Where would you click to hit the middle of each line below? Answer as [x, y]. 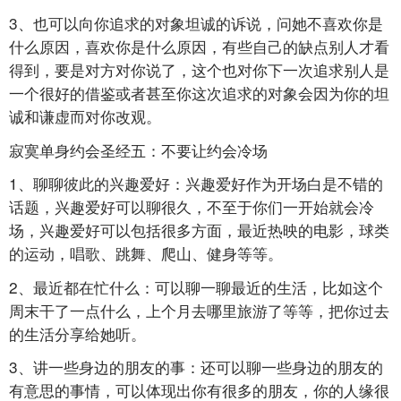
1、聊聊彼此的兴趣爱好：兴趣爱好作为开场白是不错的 [196, 183]
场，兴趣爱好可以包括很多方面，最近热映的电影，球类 [199, 230]
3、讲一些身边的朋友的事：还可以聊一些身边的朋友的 [196, 367]
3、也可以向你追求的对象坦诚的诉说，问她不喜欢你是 [196, 23]
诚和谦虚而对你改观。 [85, 116]
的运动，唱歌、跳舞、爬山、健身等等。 [146, 253]
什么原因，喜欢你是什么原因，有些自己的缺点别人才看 [199, 47]
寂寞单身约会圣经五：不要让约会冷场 [138, 149]
